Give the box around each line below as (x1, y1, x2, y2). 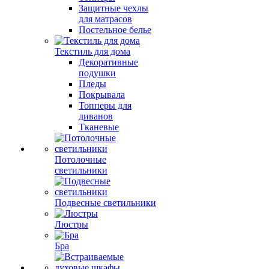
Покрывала (79, 89, 125, 100)
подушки (79, 68, 116, 78)
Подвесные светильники (55, 198, 156, 208)
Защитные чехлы (79, 3, 148, 13)
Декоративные (79, 57, 138, 67)
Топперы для (79, 100, 131, 110)
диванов (79, 111, 113, 121)
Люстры (55, 219, 88, 229)
